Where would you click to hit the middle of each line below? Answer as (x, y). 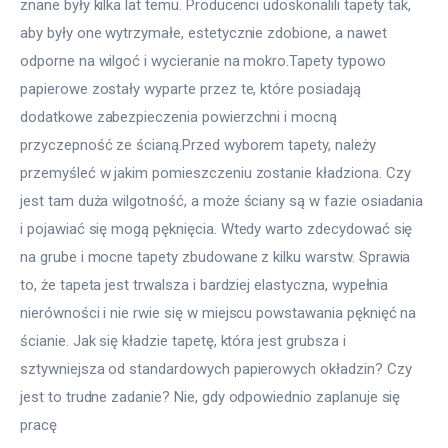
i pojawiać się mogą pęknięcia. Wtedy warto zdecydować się (218, 229)
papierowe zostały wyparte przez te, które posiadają (192, 89)
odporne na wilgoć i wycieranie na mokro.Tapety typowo (205, 61)
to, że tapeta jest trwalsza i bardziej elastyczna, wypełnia (206, 285)
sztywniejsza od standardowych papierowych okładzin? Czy (218, 369)
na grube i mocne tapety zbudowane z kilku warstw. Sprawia (217, 257)
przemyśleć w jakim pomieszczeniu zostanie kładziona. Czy (217, 173)
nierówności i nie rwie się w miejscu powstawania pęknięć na (220, 313)
